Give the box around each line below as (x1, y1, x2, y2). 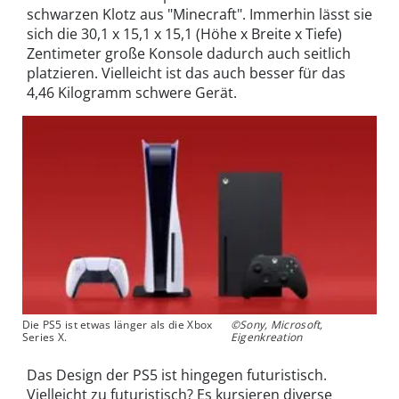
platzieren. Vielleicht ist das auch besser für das (27, 63, 346, 84)
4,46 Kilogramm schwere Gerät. (27, 83, 237, 103)
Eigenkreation (230, 330, 303, 346)
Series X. (21, 330, 68, 346)
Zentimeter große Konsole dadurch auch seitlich (27, 44, 351, 64)
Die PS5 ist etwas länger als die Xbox (21, 317, 213, 333)
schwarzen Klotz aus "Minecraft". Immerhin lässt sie (27, 4, 372, 25)
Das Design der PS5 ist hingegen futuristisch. (27, 365, 327, 386)
